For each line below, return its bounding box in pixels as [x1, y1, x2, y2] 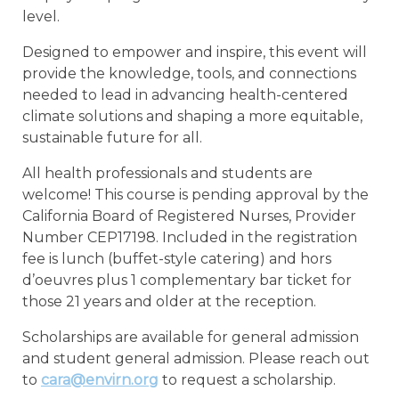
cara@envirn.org [41, 370, 159, 388]
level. [22, 7, 60, 25]
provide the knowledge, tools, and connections [22, 64, 356, 82]
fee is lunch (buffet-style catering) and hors [22, 249, 331, 267]
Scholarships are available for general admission [22, 328, 359, 346]
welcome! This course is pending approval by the [22, 185, 369, 203]
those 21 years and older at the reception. [22, 292, 320, 310]
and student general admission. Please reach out [22, 349, 370, 367]
